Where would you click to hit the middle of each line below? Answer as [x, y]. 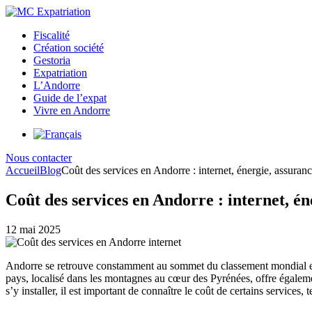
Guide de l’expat [70, 98]
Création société [69, 48]
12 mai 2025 [33, 229]
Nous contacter [39, 158]
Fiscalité [52, 35]
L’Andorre [57, 85]
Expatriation [60, 73]
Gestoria [52, 60]
